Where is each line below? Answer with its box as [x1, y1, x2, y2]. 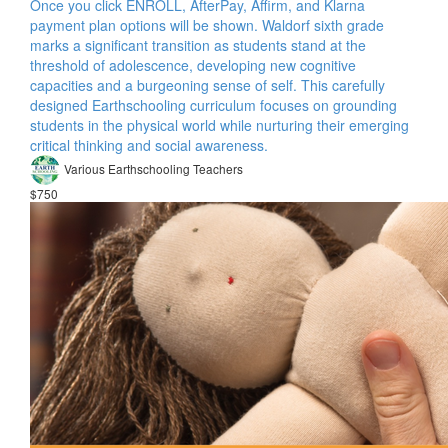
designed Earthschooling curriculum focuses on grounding [30, 95, 397, 115]
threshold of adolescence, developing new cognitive [30, 55, 356, 75]
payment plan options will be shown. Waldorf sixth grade [30, 15, 384, 35]
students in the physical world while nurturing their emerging [30, 115, 409, 135]
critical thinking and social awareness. [30, 135, 268, 155]
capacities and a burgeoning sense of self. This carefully [30, 75, 385, 95]
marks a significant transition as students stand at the [30, 35, 366, 55]
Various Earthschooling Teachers [64, 159, 243, 177]
